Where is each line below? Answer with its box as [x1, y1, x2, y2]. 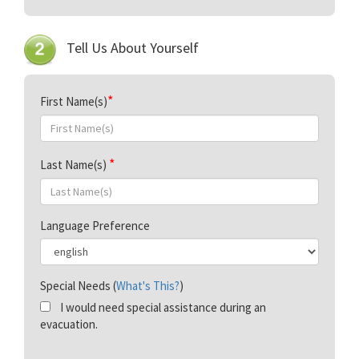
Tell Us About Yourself [67, 38, 199, 58]
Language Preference [40, 217, 150, 233]
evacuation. [40, 316, 98, 332]
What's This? [116, 277, 179, 293]
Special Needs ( [40, 277, 116, 293]
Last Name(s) [40, 156, 109, 172]
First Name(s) [40, 93, 107, 109]
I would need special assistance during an [50, 299, 266, 315]
